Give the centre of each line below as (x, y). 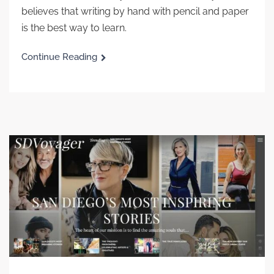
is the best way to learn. (74, 28)
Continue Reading (59, 57)
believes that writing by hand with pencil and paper (135, 12)
